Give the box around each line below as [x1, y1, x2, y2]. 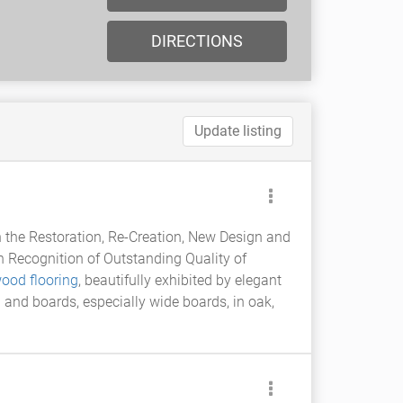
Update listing [194, 122, 282, 139]
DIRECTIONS [151, 31, 243, 50]
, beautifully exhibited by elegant [78, 272, 282, 289]
